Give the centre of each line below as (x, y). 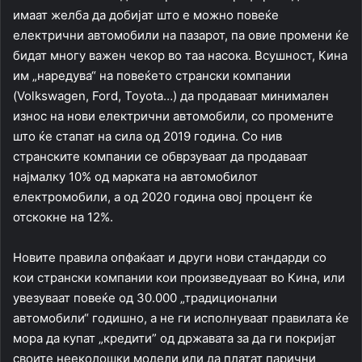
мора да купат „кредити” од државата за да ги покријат (175, 339)
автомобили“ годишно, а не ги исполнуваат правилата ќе (181, 318)
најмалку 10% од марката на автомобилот (135, 177)
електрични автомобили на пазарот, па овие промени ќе (181, 36)
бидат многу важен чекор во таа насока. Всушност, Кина (180, 56)
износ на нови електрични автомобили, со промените (173, 116)
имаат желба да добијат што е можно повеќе (146, 15)
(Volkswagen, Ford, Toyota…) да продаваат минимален (171, 96)
